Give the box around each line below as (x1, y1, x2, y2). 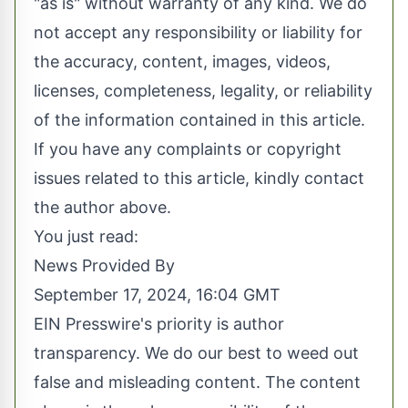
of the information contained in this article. (34, 110, 365, 129)
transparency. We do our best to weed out (34, 343, 359, 362)
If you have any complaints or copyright (34, 139, 342, 158)
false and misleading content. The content (34, 372, 361, 392)
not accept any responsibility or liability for (34, 23, 362, 42)
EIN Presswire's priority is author (34, 314, 284, 333)
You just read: (34, 227, 138, 246)
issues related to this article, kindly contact (34, 168, 364, 188)
